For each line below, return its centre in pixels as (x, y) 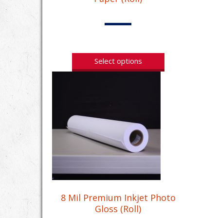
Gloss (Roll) (118, 209)
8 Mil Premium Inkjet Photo (118, 197)
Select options (118, 61)
